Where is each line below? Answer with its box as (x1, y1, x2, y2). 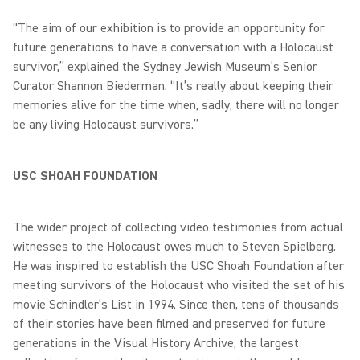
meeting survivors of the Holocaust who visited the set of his (13, 277, 345, 293)
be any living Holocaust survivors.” (13, 117, 198, 133)
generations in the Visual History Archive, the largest (13, 335, 299, 351)
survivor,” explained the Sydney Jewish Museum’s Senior (13, 59, 317, 75)
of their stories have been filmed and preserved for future (13, 316, 325, 332)
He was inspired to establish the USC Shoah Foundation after (13, 258, 344, 274)
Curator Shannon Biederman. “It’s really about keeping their (13, 78, 333, 94)
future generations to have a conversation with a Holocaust (13, 39, 333, 55)
